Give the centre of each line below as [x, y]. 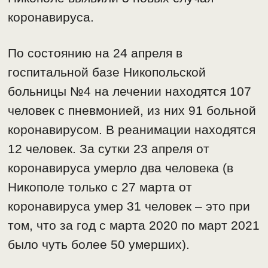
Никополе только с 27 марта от [100, 187]
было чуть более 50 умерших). [99, 245]
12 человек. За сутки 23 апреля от [109, 149]
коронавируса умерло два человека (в [121, 168]
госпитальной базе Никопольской [107, 72]
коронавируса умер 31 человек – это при [129, 206]
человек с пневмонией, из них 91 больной [132, 111]
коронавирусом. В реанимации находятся [132, 130]
